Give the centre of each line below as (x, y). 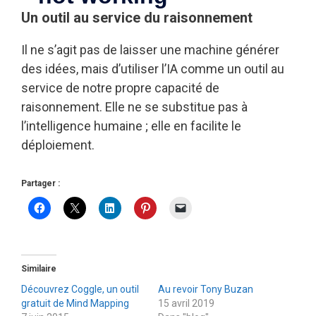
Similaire (39, 269)
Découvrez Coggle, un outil (80, 290)
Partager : (41, 184)
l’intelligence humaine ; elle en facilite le (131, 126)
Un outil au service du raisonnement (137, 18)
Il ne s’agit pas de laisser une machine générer (150, 50)
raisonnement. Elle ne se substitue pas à (134, 107)
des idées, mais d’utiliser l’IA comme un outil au (153, 69)
